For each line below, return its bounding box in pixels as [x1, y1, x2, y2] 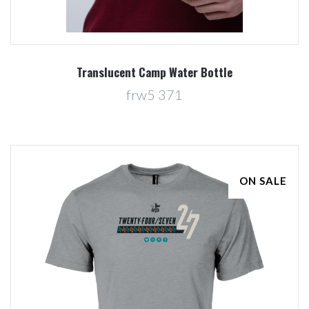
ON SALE [239, 174, 287, 187]
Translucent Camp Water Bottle [77, 63, 232, 81]
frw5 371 [126, 86, 183, 103]
